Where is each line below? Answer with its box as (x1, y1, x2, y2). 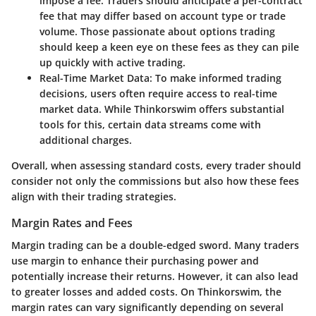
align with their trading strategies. (11, 189, 176, 203)
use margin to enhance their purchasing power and (11, 253, 259, 267)
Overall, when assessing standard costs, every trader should (11, 158, 301, 172)
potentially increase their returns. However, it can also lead (11, 269, 298, 283)
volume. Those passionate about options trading (39, 24, 275, 38)
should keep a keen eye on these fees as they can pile (39, 39, 299, 54)
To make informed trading (152, 71, 281, 85)
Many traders (231, 238, 299, 252)
